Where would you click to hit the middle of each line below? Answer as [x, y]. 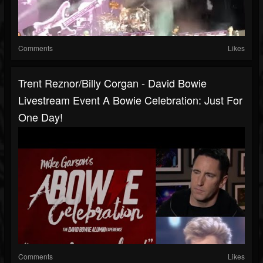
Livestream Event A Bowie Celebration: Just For [130, 100]
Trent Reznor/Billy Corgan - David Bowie [112, 83]
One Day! [41, 117]
